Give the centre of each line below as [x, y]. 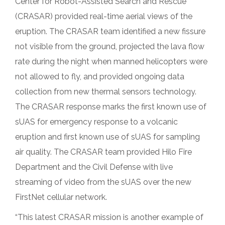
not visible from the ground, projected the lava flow [110, 46]
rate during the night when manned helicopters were [111, 62]
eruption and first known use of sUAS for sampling [107, 137]
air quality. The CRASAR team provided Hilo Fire [103, 152]
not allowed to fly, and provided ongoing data [100, 77]
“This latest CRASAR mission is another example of [109, 217]
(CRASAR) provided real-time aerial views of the [104, 16]
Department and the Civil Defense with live [94, 167]
